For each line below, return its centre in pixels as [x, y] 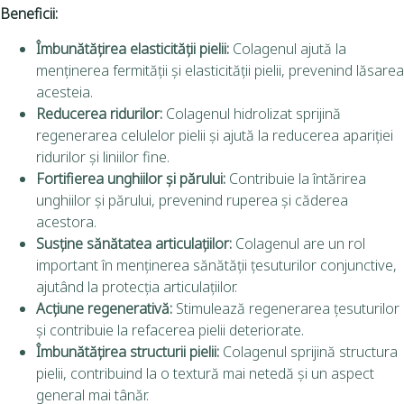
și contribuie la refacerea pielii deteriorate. [170, 331]
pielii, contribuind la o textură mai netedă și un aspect [205, 374]
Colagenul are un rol [298, 244]
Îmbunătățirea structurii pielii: [128, 352]
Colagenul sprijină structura [308, 352]
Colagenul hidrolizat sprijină [252, 114]
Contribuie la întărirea [296, 179]
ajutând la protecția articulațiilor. [137, 287]
